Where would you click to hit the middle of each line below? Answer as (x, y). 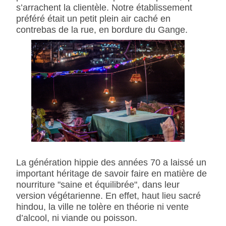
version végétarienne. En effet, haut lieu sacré (108, 196)
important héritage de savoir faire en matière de (111, 174)
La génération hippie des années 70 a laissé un (111, 162)
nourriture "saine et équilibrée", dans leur (98, 185)
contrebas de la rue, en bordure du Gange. (102, 29)
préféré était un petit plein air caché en (93, 18)
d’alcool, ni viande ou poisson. (76, 218)
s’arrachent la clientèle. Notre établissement (104, 7)
